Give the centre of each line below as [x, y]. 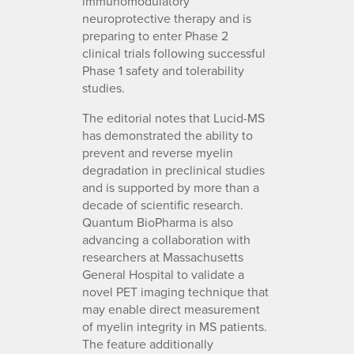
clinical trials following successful [174, 53]
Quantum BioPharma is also [158, 222]
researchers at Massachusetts [163, 256]
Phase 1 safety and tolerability [163, 70]
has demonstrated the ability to [168, 135]
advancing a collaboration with [166, 239]
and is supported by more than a [171, 187]
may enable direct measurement [171, 309]
